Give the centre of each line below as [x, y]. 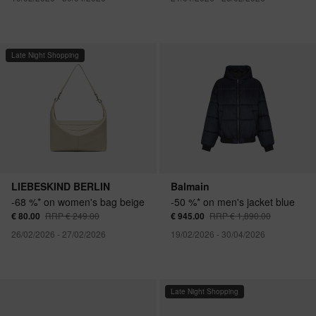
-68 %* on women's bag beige [78, 202]
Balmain [190, 187]
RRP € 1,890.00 [240, 216]
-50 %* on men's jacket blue [233, 202]
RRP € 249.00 [72, 216]
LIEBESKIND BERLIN [61, 187]
